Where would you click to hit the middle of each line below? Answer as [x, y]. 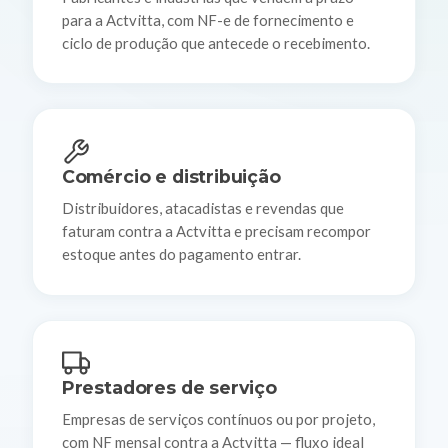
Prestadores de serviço [169, 388]
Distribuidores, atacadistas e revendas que [202, 207]
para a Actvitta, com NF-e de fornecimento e [207, 19]
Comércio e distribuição [171, 177]
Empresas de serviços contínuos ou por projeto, [218, 418]
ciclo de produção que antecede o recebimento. [215, 42]
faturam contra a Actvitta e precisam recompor [216, 230]
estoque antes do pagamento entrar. [181, 253]
